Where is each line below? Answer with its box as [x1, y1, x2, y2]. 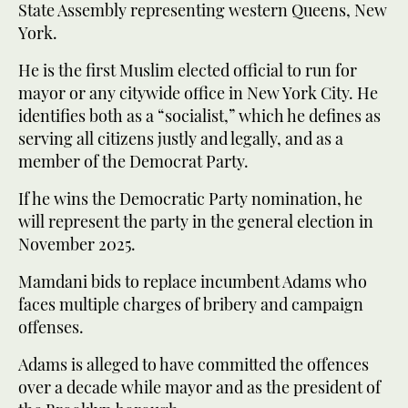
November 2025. [18, 232, 136, 255]
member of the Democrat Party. [18, 149, 249, 172]
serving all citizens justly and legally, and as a [18, 127, 343, 149]
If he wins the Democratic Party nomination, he [18, 187, 362, 209]
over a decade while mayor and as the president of [18, 375, 381, 398]
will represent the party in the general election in [18, 209, 373, 232]
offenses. [18, 315, 84, 338]
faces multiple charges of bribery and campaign [18, 292, 363, 315]
